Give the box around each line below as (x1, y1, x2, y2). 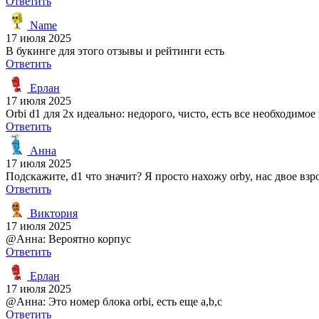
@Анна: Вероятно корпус (6, 232, 131, 245)
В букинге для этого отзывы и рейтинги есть (6, 44, 224, 57)
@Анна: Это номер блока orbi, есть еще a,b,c (6, 295, 222, 308)
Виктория (27, 206, 78, 219)
